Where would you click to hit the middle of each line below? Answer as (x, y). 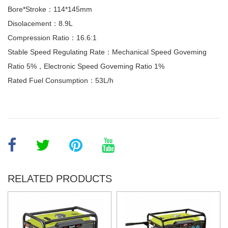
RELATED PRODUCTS (60, 179)
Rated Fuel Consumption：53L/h (61, 80)
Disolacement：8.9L (40, 23)
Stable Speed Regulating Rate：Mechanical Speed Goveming (107, 52)
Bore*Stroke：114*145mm (50, 9)
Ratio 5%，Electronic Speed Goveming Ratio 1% (86, 66)
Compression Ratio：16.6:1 (52, 38)
